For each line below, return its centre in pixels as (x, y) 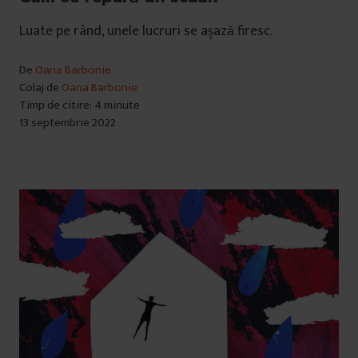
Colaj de (40, 87)
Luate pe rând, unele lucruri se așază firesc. (146, 31)
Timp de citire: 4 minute (80, 105)
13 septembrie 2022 (68, 122)
